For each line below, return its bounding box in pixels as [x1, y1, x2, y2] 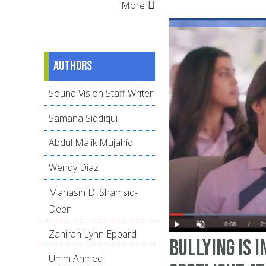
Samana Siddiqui [49, 111, 118, 125]
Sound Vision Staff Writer [49, 86, 153, 100]
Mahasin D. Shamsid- [49, 185, 138, 199]
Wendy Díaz [49, 161, 99, 175]
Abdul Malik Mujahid [49, 136, 133, 150]
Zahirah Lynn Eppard [49, 227, 137, 240]
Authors [53, 58, 92, 75]
